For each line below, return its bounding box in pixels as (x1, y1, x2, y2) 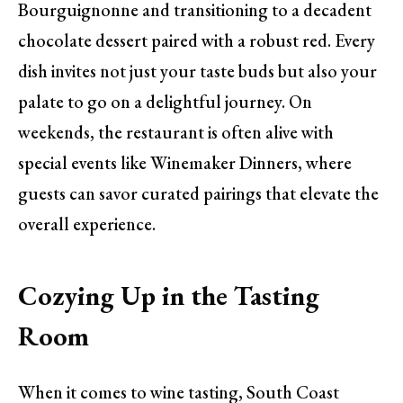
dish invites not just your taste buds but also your (18, 58, 377, 83)
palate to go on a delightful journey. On (18, 89, 312, 113)
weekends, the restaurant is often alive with (18, 120, 334, 144)
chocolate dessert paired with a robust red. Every (18, 28, 375, 52)
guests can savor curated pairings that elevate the (18, 181, 379, 205)
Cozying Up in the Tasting (18, 278, 319, 314)
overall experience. (18, 211, 156, 236)
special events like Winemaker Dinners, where (18, 150, 352, 175)
